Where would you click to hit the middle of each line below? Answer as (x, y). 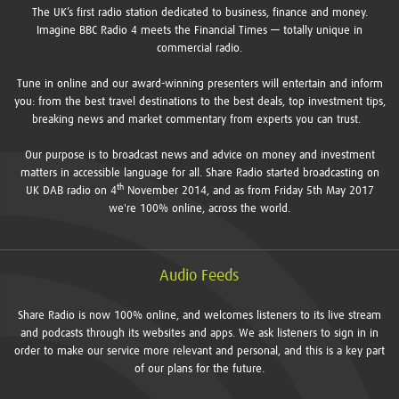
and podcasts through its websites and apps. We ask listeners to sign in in (199, 334)
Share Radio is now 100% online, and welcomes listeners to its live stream (199, 316)
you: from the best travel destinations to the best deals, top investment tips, (199, 102)
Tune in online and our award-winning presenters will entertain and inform (199, 84)
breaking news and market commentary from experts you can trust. (199, 120)
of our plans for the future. (199, 369)
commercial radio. (199, 49)
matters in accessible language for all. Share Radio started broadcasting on (199, 173)
